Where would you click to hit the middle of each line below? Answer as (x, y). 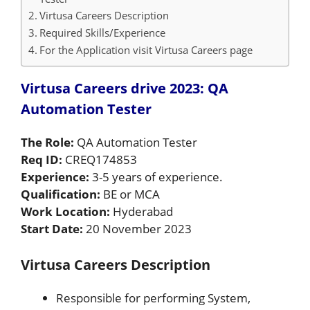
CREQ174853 (101, 159)
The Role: (49, 142)
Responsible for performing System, (153, 298)
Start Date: (53, 228)
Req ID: (43, 159)
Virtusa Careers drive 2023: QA (125, 88)
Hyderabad (143, 211)
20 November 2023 (139, 228)
